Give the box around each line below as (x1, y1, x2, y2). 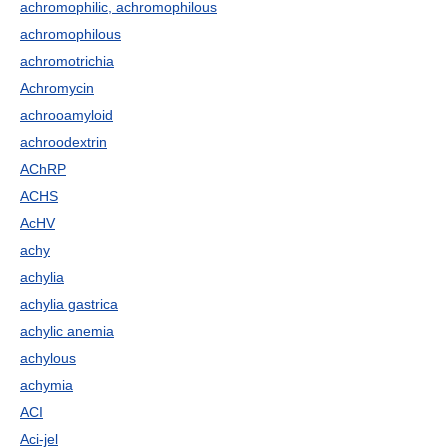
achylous (20, 350, 76, 366)
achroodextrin (20, 134, 107, 150)
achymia (20, 377, 73, 393)
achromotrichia (20, 53, 114, 69)
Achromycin (20, 80, 94, 96)
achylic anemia (20, 323, 114, 339)
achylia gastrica (20, 296, 118, 312)
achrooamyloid (20, 107, 113, 123)
